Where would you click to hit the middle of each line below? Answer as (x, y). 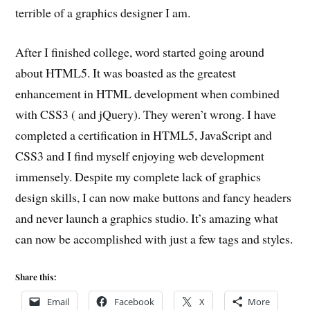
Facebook (135, 302)
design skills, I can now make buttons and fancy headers (154, 197)
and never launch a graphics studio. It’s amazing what (147, 218)
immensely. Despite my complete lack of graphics (138, 176)
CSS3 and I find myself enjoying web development (140, 155)
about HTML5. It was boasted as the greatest (126, 72)
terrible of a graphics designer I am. (103, 12)
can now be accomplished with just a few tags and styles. (154, 238)
